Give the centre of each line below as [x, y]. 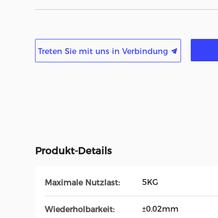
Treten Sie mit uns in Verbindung [104, 51]
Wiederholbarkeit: [80, 209]
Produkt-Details [73, 151]
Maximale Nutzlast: [82, 182]
